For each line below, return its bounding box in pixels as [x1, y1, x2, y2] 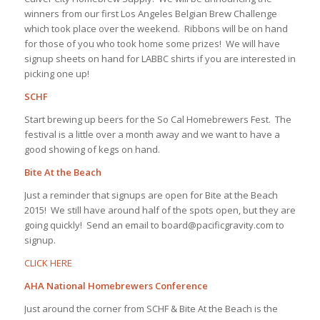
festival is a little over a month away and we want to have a [24, 127, 280, 141]
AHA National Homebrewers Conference [24, 279, 208, 293]
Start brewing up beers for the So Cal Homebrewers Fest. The [24, 112, 291, 126]
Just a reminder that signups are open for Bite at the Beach [24, 188, 278, 201]
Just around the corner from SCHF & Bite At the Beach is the [24, 302, 278, 316]
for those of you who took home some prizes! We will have [24, 36, 280, 50]
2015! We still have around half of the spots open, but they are [24, 203, 296, 216]
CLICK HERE [24, 256, 72, 269]
